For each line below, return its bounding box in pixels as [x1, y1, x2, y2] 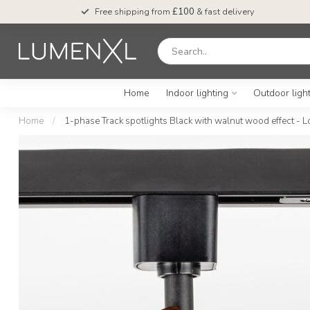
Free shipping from [94, 6, 172, 18]
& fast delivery [194, 6, 255, 18]
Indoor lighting [165, 86, 228, 100]
